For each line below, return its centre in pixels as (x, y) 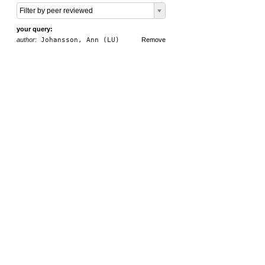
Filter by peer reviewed (56, 11)
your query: (35, 29)
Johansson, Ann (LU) (78, 40)
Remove (153, 40)
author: (27, 40)
